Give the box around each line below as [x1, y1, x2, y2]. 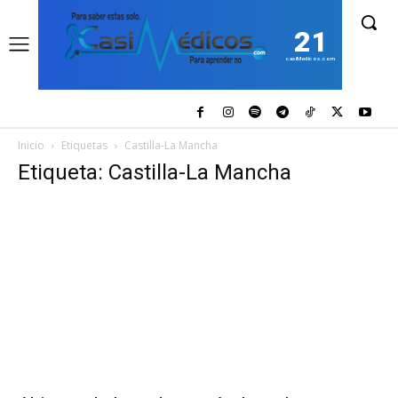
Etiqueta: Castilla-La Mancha [18, 159, 291, 185]
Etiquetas [61, 137, 107, 153]
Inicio [18, 137, 44, 153]
